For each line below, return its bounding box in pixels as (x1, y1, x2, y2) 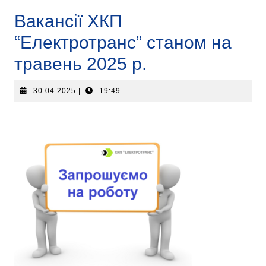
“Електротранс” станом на (14, 33, 232, 53)
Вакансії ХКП (14, 11, 122, 31)
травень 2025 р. (14, 54, 147, 74)
